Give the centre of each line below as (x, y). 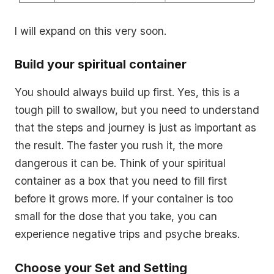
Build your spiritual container (101, 65)
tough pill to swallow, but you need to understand (137, 110)
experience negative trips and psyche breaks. (127, 234)
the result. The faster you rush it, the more (119, 145)
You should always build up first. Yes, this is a (127, 92)
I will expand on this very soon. (91, 31)
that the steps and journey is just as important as (135, 128)
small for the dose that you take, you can (116, 216)
